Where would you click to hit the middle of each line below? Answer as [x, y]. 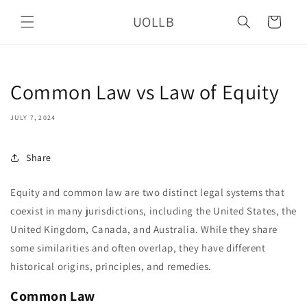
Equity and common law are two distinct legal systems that [148, 192]
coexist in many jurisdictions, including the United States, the [153, 211]
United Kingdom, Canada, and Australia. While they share [144, 229]
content [39, 21]
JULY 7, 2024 [33, 118]
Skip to [37, 9]
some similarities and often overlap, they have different [138, 248]
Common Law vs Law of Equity [145, 92]
